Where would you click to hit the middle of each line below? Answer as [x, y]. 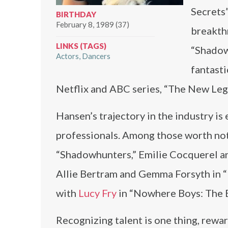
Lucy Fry [97, 193]
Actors [67, 56]
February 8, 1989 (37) [93, 24]
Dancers [96, 56]
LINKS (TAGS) [81, 46]
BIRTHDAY [76, 14]
